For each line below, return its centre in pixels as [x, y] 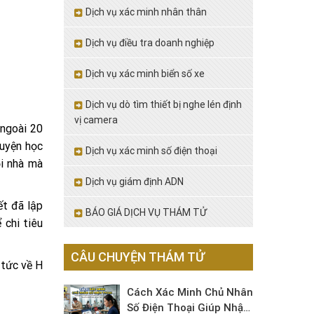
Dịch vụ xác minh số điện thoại [151, 151]
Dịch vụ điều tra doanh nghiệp [150, 43]
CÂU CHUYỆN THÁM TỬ [138, 257]
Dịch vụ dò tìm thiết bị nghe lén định [164, 104]
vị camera [96, 120]
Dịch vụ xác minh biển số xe [145, 74]
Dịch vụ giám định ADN [135, 182]
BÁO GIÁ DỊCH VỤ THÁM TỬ [146, 212]
